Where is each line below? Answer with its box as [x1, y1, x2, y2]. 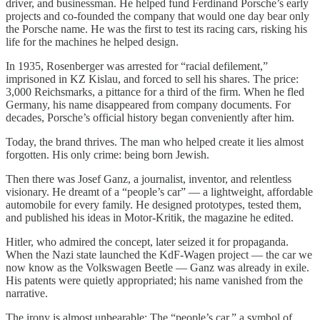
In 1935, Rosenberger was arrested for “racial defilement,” [6, 59, 268, 72]
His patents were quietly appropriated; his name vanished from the [6, 274, 303, 286]
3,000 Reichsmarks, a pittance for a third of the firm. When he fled [6, 85, 304, 98]
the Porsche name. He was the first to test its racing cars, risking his [6, 22, 307, 35]
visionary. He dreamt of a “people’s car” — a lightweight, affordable [6, 185, 313, 198]
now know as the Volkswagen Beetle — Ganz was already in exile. [6, 261, 309, 274]
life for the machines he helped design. [6, 35, 179, 48]
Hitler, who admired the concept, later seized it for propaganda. [6, 235, 289, 248]
